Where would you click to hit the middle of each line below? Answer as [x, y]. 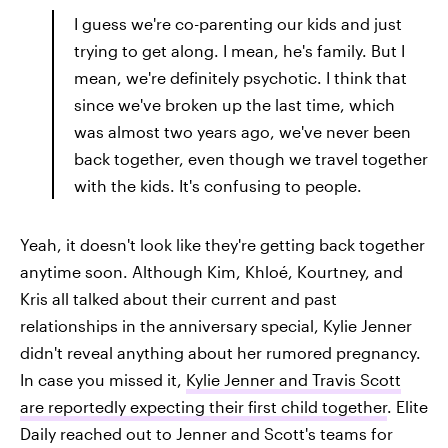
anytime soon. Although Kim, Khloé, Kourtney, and [211, 271]
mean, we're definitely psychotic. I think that [240, 77]
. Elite [407, 406]
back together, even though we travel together [251, 158]
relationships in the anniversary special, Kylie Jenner [216, 325]
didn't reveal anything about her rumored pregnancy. [220, 352]
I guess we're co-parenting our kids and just [238, 23]
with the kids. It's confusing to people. [218, 185]
